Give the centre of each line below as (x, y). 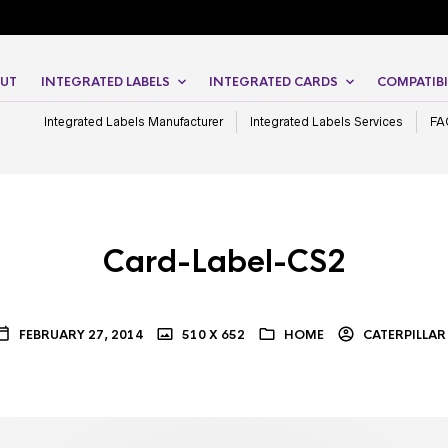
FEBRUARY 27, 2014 (80, 335)
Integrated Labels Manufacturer (133, 122)
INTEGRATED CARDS (273, 82)
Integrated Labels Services (326, 122)
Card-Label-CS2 (224, 262)
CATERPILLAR (402, 335)
